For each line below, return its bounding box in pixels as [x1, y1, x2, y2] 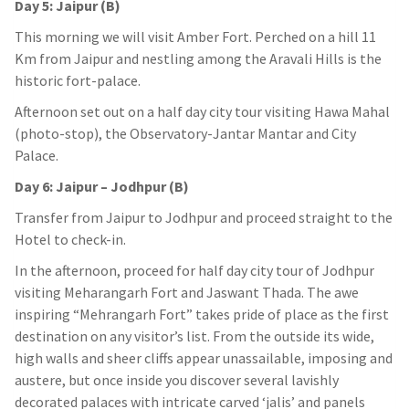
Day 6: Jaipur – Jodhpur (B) [15, 177, 189, 196]
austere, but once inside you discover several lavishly [15, 371, 339, 390]
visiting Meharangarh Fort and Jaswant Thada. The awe [15, 283, 359, 302]
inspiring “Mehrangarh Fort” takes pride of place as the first [15, 305, 389, 324]
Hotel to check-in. [15, 230, 126, 249]
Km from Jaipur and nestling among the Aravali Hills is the [15, 49, 382, 68]
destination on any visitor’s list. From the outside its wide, [15, 327, 374, 346]
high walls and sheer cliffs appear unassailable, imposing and [15, 349, 393, 368]
